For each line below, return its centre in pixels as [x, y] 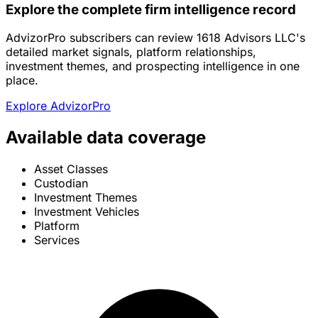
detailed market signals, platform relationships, [131, 52]
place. [22, 81]
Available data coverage [106, 138]
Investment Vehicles [87, 212]
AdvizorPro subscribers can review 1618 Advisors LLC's [155, 38]
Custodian [61, 183]
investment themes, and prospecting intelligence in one [153, 66]
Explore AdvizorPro [58, 106]
